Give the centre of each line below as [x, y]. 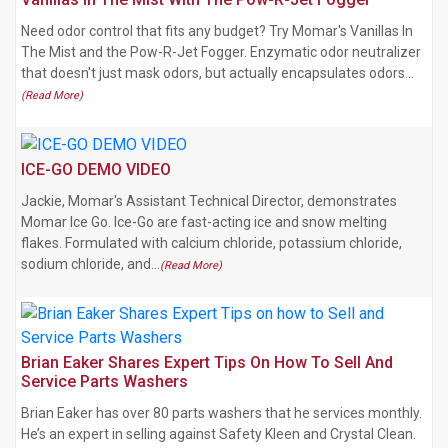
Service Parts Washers [104, 381]
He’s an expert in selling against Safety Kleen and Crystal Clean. [218, 433]
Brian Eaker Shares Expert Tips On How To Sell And [207, 362]
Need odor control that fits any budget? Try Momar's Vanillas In [217, 31]
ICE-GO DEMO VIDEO [96, 169]
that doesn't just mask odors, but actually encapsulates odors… [217, 73]
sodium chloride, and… [90, 263]
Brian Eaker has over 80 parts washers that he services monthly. [221, 412]
